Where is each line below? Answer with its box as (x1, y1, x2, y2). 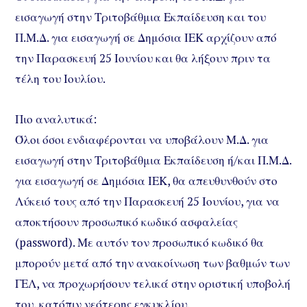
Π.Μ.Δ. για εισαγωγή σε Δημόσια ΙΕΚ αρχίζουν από (15, 29, 277, 46)
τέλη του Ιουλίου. (15, 71, 106, 87)
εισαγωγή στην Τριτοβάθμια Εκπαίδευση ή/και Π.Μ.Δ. (15, 151, 291, 168)
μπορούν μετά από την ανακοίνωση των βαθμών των (15, 254, 290, 271)
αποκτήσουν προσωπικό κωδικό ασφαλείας (15, 213, 238, 230)
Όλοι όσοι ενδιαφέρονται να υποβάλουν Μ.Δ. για (15, 131, 269, 147)
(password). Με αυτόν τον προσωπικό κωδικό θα (15, 234, 264, 250)
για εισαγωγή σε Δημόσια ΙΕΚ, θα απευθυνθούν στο (15, 172, 278, 188)
